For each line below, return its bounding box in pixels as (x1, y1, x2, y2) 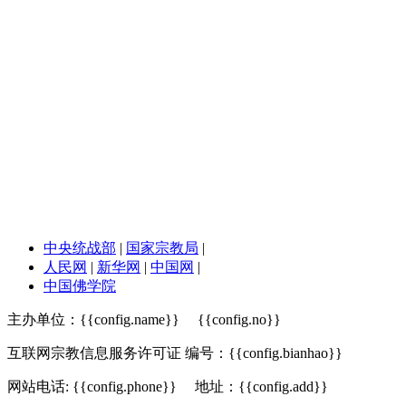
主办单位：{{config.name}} (7, 312, 198, 328)
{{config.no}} (198, 312, 281, 328)
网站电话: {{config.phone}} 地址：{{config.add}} (7, 379, 328, 395)
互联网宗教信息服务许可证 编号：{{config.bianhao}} (7, 345, 343, 362)
